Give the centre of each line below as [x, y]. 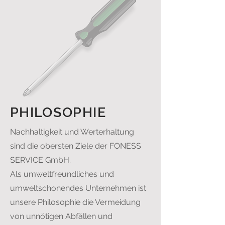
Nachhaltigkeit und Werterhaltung [72, 132]
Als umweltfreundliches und [62, 174]
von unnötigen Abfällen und [61, 216]
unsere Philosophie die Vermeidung [75, 202]
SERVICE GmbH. [40, 160]
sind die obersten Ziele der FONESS [76, 146]
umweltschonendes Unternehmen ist [78, 188]
